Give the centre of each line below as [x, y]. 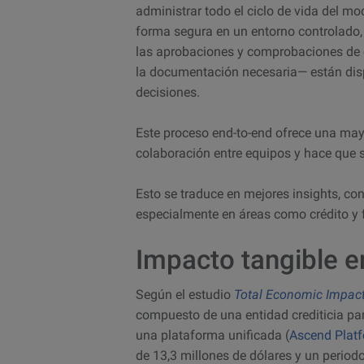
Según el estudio [185, 295]
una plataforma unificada [210, 336]
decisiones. [168, 92]
